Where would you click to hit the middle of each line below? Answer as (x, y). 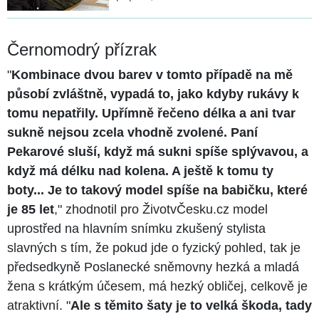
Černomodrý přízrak (82, 50)
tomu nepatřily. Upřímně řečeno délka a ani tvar (151, 114)
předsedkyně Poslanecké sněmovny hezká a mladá (153, 267)
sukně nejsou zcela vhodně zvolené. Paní (132, 133)
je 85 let (31, 210)
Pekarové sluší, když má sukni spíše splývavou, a (158, 152)
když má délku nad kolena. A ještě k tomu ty (140, 171)
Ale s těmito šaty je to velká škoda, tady (191, 306)
